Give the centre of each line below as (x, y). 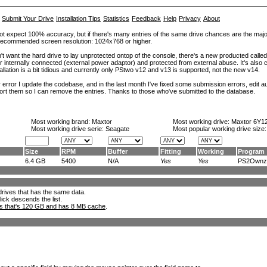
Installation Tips (78, 18)
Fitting (171, 151)
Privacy (190, 18)
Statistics (116, 18)
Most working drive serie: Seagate (80, 129)
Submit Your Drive (28, 18)
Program (251, 151)
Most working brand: (61, 122)
